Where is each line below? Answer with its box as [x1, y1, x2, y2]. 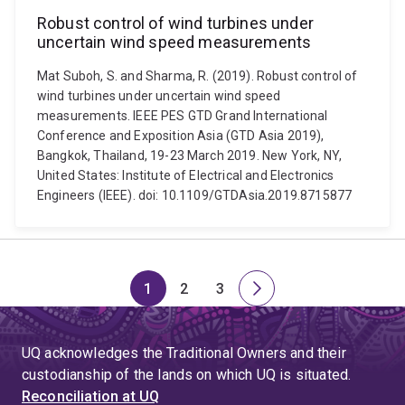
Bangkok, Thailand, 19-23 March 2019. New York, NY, [37, 148, 343, 163]
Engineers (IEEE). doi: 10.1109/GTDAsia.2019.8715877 [37, 188, 353, 202]
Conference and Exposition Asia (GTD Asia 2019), [37, 128, 325, 143]
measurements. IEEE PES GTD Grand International [37, 108, 328, 123]
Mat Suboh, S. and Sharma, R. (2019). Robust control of [37, 69, 358, 83]
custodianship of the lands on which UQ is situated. [22, 366, 352, 383]
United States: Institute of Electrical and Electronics [37, 168, 334, 183]
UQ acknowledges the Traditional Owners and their [22, 344, 346, 362]
